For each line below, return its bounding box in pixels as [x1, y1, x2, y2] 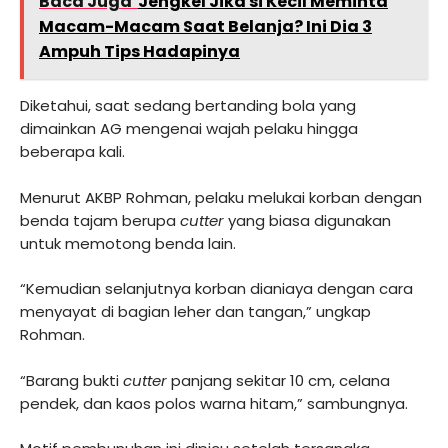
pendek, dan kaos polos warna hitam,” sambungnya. [20, 392, 408, 414]
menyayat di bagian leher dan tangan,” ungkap [20, 301, 371, 323]
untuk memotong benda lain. [20, 232, 236, 254]
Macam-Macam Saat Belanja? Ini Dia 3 [39, 15, 372, 39]
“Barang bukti [20, 369, 123, 391]
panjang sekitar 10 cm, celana [167, 369, 390, 391]
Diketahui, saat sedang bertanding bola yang [20, 95, 356, 117]
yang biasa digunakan [228, 209, 391, 231]
